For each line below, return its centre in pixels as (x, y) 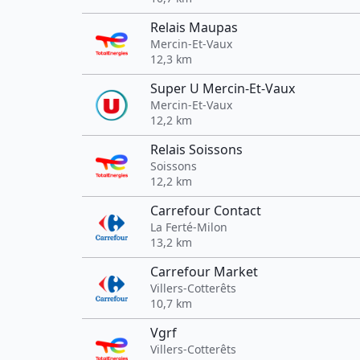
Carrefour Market (204, 272)
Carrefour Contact (206, 211)
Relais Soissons (196, 149)
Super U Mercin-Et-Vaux (223, 88)
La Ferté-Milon (189, 227)
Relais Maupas (194, 27)
